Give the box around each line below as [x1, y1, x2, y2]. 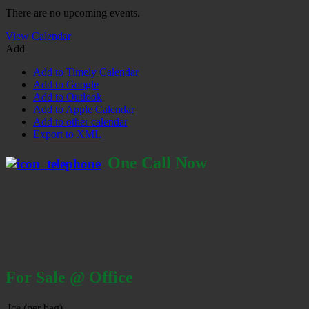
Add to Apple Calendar [33, 103, 134, 115]
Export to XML [33, 128, 101, 140]
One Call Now [108, 153, 207, 172]
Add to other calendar [33, 115, 128, 128]
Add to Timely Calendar [33, 66, 139, 78]
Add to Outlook [33, 90, 102, 103]
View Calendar [6, 30, 71, 42]
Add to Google [33, 78, 99, 90]
